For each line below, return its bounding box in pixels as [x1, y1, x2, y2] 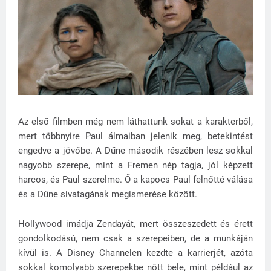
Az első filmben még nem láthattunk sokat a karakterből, [18, 116, 253, 128]
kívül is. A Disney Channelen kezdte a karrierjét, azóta [18, 247, 253, 259]
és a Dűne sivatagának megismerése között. [18, 189, 197, 200]
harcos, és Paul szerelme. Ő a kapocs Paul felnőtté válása [18, 174, 253, 186]
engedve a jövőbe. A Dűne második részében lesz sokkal [18, 145, 253, 157]
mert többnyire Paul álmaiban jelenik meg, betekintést [18, 131, 253, 142]
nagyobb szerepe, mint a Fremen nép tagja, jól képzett [18, 160, 253, 171]
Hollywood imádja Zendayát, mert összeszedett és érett [18, 218, 253, 230]
